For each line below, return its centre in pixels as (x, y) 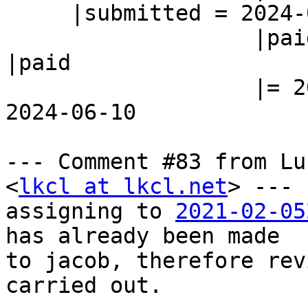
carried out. (84, 286)
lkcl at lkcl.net (123, 187)
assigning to (90, 211)
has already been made (143, 236)
